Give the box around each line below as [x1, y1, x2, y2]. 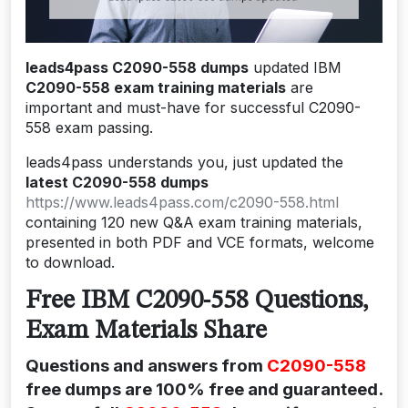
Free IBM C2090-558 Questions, [25, 288, 368, 314]
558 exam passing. [25, 117, 153, 137]
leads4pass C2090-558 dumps [25, 57, 249, 76]
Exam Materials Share [25, 318, 267, 344]
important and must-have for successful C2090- [25, 97, 361, 117]
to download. [25, 252, 115, 271]
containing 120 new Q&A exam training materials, [25, 212, 362, 231]
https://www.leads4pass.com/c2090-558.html [25, 192, 339, 211]
